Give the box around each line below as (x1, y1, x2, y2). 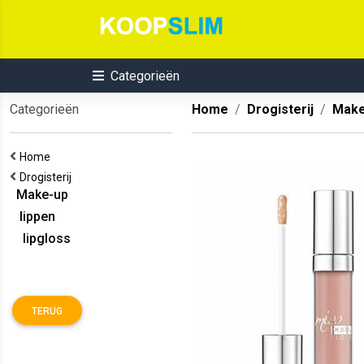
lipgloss (10, 231, 71, 246)
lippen (10, 209, 55, 224)
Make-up (10, 187, 68, 202)
